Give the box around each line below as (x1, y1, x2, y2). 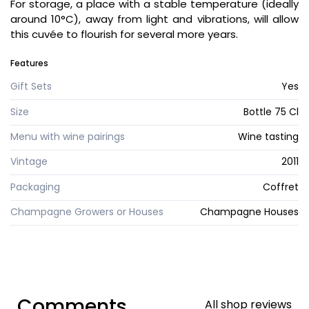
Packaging (10, 179, 60, 194)
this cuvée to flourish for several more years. (10, 27, 238, 42)
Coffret (263, 179, 299, 194)
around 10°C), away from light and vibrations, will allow (10, 12, 299, 27)
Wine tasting (238, 130, 299, 144)
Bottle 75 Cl (243, 104, 299, 119)
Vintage (10, 154, 48, 169)
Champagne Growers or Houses (10, 205, 163, 219)
